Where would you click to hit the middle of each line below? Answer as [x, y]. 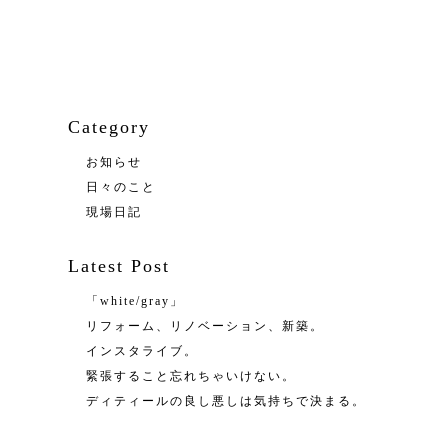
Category [109, 127]
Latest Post [119, 266]
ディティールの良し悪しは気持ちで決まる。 [226, 401]
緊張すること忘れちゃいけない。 [191, 376]
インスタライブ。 [142, 351]
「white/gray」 [135, 301]
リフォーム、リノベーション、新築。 [205, 326]
